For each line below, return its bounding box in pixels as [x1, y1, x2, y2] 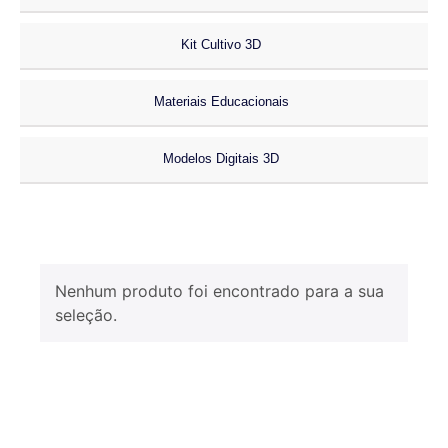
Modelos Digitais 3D [163, 151, 279, 167]
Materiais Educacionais [153, 94, 289, 110]
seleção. [55, 305, 117, 326]
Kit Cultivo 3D [181, 37, 261, 53]
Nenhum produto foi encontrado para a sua [55, 281, 384, 302]
